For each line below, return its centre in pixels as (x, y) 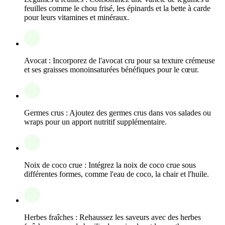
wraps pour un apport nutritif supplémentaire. (95, 122)
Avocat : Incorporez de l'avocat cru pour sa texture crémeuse (120, 60)
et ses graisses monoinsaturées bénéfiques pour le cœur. (111, 69)
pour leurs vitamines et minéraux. (77, 17)
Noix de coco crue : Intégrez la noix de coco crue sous (110, 165)
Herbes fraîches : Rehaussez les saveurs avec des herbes (113, 217)
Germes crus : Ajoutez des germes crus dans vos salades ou (118, 113)
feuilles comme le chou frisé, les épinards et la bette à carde (117, 8)
